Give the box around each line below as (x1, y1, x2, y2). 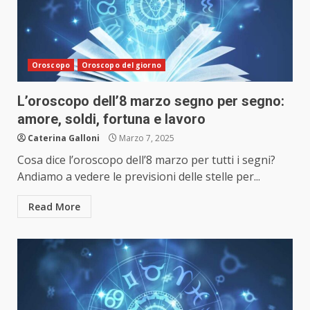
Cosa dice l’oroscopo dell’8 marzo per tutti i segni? (17, 152, 275, 168)
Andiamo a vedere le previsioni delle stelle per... (17, 169, 260, 185)
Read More (28, 200, 80, 214)
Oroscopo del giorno (81, 60, 161, 71)
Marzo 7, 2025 (117, 132, 174, 145)
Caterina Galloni (28, 132, 100, 145)
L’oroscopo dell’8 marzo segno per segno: (17, 93, 284, 110)
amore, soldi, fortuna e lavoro (17, 111, 206, 128)
